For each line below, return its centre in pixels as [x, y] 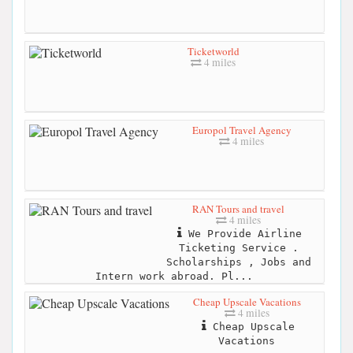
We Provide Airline [242, 233]
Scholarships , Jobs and [238, 262]
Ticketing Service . [238, 247]
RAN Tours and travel [238, 208]
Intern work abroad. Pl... [174, 276]
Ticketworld [213, 51]
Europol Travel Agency [242, 130]
